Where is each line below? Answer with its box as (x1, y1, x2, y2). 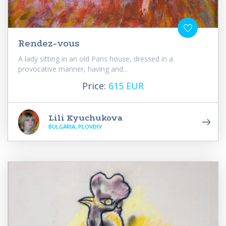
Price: (82, 80, 108, 92)
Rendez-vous (18, 38, 80, 49)
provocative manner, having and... (18, 64, 128, 74)
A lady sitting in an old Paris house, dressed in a (18, 54, 173, 64)
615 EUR (108, 80, 144, 92)
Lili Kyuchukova (48, 112, 123, 124)
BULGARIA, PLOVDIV (48, 123, 102, 131)
